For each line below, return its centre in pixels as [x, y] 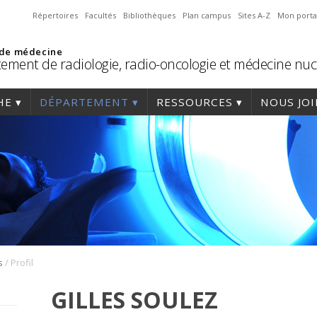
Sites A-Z [254, 15]
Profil [22, 263]
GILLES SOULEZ [134, 300]
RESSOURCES [195, 102]
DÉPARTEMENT [84, 102]
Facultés [100, 15]
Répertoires [55, 15]
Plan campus [207, 15]
